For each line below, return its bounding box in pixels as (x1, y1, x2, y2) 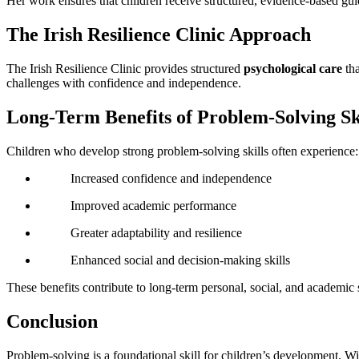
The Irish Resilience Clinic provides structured (6, 62, 244, 76)
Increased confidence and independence (71, 171, 272, 186)
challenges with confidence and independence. (6, 76, 241, 91)
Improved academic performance (71, 199, 236, 213)
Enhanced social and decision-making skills (71, 253, 290, 268)
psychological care (244, 62, 342, 76)
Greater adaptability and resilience (71, 226, 242, 240)
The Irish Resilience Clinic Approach (6, 24, 311, 46)
